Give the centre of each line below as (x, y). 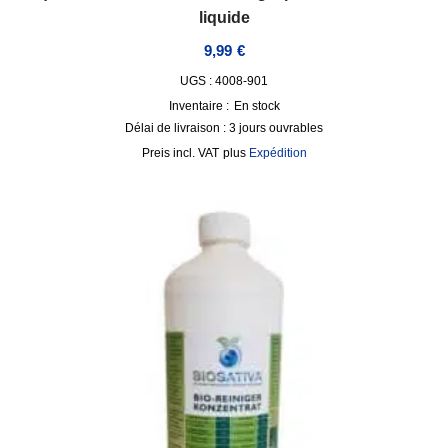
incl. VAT (195, 152)
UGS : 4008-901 (224, 80)
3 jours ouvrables (276, 127)
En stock (256, 105)
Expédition (277, 152)
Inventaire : (198, 105)
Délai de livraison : (177, 127)
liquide (224, 17)
